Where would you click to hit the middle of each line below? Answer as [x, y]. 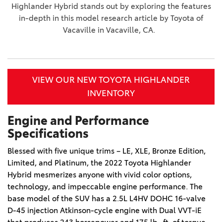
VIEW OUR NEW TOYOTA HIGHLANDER [111, 80]
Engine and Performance [78, 120]
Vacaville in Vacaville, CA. [111, 30]
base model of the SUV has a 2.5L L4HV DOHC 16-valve [107, 198]
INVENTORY [111, 93]
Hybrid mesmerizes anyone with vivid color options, [100, 174]
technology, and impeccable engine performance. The [105, 186]
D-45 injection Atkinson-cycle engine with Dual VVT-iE [105, 210]
